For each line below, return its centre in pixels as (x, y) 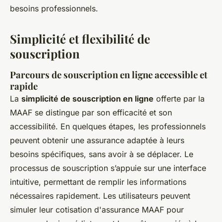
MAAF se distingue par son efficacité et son (91, 112)
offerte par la (179, 98)
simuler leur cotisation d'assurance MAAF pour (97, 209)
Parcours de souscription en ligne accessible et (109, 74)
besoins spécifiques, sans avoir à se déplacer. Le (102, 154)
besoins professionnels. (54, 8)
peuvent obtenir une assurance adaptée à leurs (97, 140)
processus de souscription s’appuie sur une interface (108, 168)
